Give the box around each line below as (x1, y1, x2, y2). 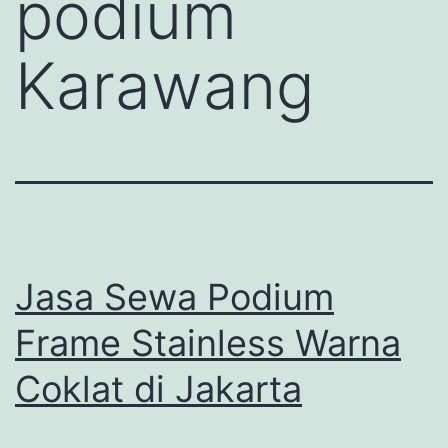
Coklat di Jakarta (15, 367, 302, 412)
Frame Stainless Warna (15, 321, 401, 366)
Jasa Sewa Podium (15, 275, 334, 320)
